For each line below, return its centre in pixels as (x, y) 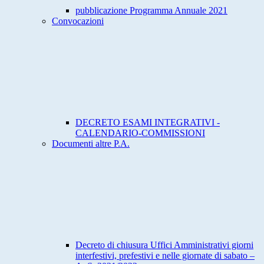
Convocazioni (78, 21)
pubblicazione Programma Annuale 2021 (151, 11)
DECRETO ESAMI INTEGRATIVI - (148, 123)
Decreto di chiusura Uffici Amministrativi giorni (164, 245)
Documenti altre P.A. (91, 144)
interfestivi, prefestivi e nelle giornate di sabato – (165, 256)
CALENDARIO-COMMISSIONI (140, 133)
